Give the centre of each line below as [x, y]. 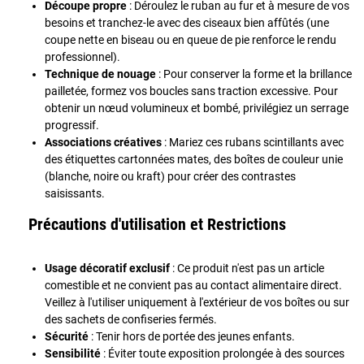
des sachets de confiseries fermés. [131, 319]
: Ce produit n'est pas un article [247, 268]
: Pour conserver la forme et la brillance [254, 74]
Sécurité [67, 336]
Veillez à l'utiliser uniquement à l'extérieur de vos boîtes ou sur [197, 302]
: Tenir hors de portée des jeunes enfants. [192, 336]
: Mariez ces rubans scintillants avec [253, 142]
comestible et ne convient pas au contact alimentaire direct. [193, 285]
